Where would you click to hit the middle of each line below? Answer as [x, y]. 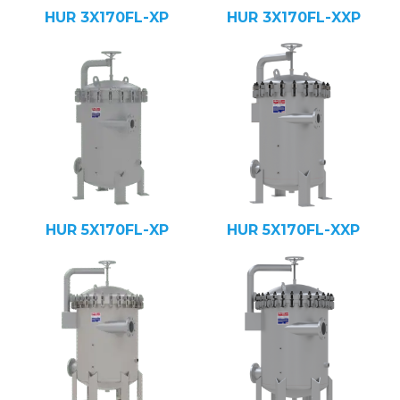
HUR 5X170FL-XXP [293, 230]
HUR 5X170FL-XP [107, 230]
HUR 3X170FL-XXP [293, 18]
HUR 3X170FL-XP [107, 18]
